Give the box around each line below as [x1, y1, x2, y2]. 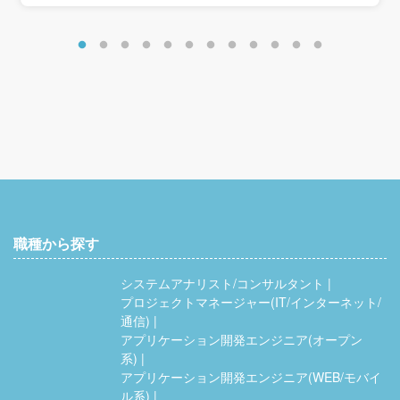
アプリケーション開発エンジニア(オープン [121, 329, 362, 348]
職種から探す [13, 232, 99, 254]
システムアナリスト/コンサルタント [121, 273, 324, 292]
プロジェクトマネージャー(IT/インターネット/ [121, 292, 381, 311]
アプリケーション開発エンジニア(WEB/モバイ [121, 367, 381, 386]
